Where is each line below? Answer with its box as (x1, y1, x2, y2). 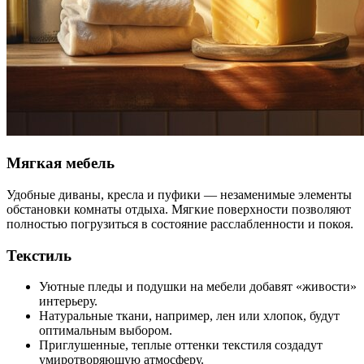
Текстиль (6, 246, 71, 264)
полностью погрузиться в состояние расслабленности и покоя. (6, 216, 353, 231)
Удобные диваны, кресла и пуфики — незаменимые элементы (6, 187, 352, 201)
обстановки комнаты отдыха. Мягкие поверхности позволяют (6, 201, 351, 216)
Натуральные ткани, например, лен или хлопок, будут (39, 309, 340, 323)
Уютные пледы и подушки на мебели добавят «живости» (39, 279, 357, 294)
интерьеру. (39, 294, 97, 309)
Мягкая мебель (6, 154, 115, 172)
